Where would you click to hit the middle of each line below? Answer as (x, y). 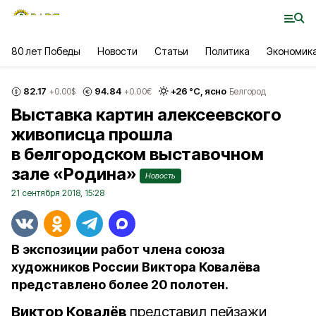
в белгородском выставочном (138, 154)
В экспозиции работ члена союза (118, 249)
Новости (117, 51)
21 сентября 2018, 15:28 (58, 193)
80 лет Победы (46, 51)
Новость (160, 176)
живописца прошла (92, 134)
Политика (227, 51)
